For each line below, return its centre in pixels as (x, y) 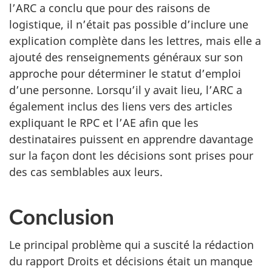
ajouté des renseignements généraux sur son (126, 57)
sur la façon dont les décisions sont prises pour (131, 156)
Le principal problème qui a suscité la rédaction (131, 244)
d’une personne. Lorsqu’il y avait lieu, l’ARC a (126, 90)
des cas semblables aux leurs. (86, 172)
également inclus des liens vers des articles (121, 107)
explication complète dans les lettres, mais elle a (135, 41)
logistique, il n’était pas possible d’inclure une (129, 25)
